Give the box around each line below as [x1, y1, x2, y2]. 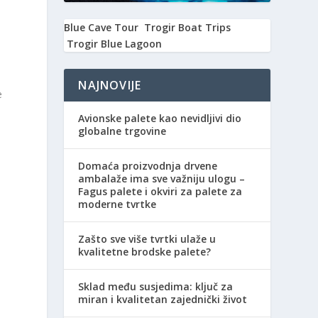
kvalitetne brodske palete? [78, 245, 212, 259]
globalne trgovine [78, 124, 167, 138]
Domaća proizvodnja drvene [78, 159, 218, 173]
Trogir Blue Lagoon [67, 37, 163, 51]
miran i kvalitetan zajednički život [78, 292, 248, 307]
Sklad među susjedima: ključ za [78, 280, 234, 294]
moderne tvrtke [78, 197, 157, 212]
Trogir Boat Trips [144, 21, 231, 35]
